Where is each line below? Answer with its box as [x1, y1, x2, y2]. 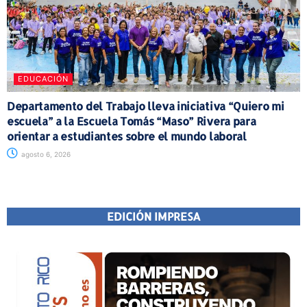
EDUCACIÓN [18, 73, 69, 84]
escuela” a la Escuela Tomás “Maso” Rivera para [7, 113, 256, 128]
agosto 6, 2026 [19, 149, 71, 158]
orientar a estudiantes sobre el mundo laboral [7, 128, 247, 143]
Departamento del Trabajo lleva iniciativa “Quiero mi [7, 98, 284, 113]
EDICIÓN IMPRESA [106, 208, 201, 223]
